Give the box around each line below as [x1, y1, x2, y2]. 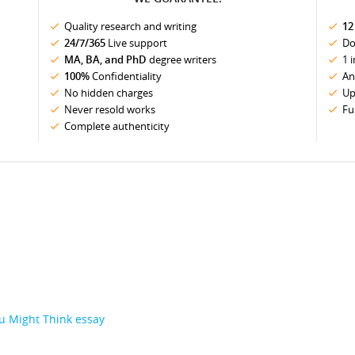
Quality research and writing [64, 19, 197, 33]
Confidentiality [90, 69, 162, 83]
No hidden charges [64, 86, 153, 100]
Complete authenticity [64, 119, 170, 133]
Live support [105, 36, 167, 50]
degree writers [147, 52, 216, 67]
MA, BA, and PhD [64, 52, 147, 67]
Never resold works [64, 102, 155, 116]
